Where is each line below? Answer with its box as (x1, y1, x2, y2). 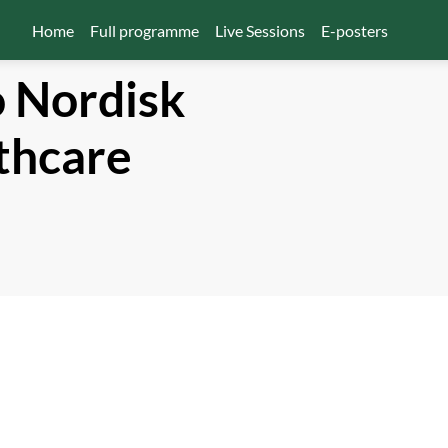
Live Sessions (214, 20, 305, 40)
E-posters (320, 20, 388, 40)
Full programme (89, 20, 199, 40)
